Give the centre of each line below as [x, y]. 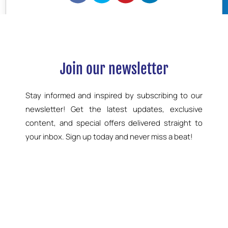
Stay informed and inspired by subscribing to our [114, 95]
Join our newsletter [114, 69]
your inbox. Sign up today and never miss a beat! [109, 137]
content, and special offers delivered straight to [114, 123]
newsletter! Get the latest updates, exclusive [114, 109]
